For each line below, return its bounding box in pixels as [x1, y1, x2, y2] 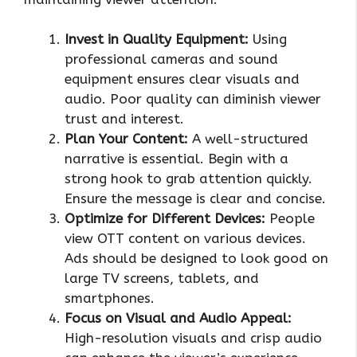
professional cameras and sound [65, 51, 278, 68]
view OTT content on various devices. [65, 230, 306, 247]
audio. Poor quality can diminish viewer [65, 91, 321, 108]
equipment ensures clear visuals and [65, 71, 300, 88]
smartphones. [65, 290, 155, 307]
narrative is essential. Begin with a [65, 151, 288, 167]
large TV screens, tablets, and [65, 270, 259, 287]
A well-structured [188, 131, 308, 147]
